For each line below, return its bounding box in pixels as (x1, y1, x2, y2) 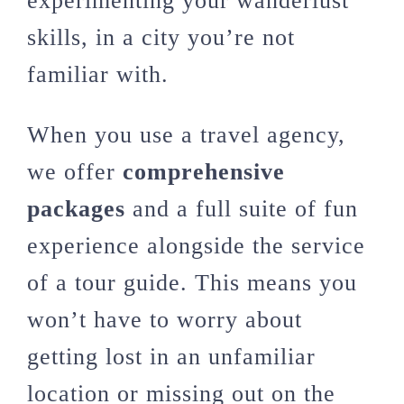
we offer (27, 158, 123, 185)
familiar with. (27, 60, 169, 87)
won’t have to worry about (27, 306, 302, 333)
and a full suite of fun (125, 195, 358, 222)
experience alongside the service (27, 232, 365, 259)
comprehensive (123, 158, 285, 185)
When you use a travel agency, (27, 121, 345, 148)
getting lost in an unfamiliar (27, 343, 316, 370)
